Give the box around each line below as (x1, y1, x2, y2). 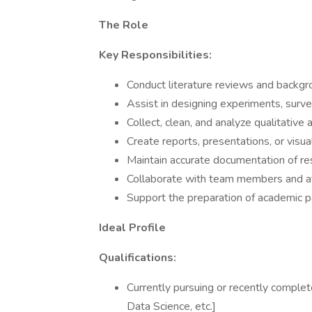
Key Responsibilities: (99, 47, 212, 63)
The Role (99, 17, 148, 33)
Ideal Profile (99, 220, 166, 235)
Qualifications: (99, 250, 176, 265)
